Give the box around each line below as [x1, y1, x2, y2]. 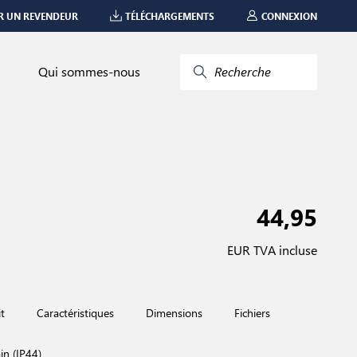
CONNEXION [261, 9, 317, 22]
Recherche [214, 63, 271, 80]
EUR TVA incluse [227, 241, 317, 258]
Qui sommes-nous [38, 63, 140, 80]
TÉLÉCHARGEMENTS [125, 9, 214, 22]
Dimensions [146, 305, 202, 320]
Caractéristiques [37, 305, 114, 320]
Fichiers [234, 305, 270, 320]
